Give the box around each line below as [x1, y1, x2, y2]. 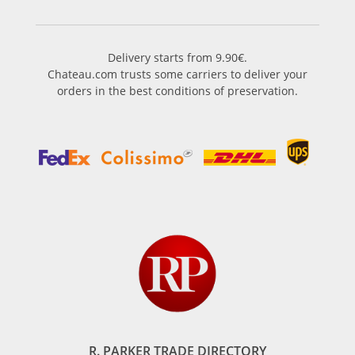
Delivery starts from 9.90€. [108, 50, 247, 65]
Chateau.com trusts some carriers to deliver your [48, 67, 307, 82]
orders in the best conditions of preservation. [57, 83, 298, 98]
